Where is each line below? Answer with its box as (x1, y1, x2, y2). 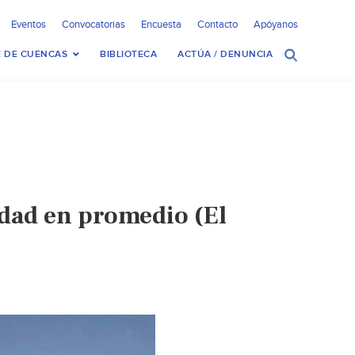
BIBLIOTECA (100, 48, 157, 60)
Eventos (11, 18, 46, 31)
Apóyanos (254, 18, 298, 31)
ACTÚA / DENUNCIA (177, 48, 273, 60)
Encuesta (141, 18, 181, 31)
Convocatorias (62, 18, 125, 31)
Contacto (197, 18, 238, 31)
